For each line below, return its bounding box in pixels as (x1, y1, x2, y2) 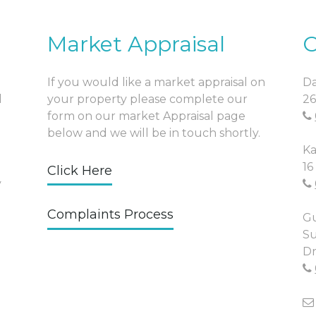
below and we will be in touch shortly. (47, 126, 260, 140)
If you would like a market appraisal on (47, 75, 265, 89)
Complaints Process (47, 207, 174, 223)
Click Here (47, 163, 112, 178)
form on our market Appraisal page (47, 109, 245, 123)
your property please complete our (47, 92, 248, 106)
